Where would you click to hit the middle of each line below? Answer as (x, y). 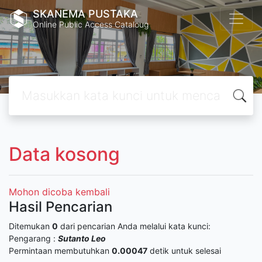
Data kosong (64, 154)
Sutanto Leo (82, 238)
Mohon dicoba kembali (59, 192)
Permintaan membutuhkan (60, 251)
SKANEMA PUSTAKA (85, 14)
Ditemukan (30, 226)
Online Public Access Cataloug (91, 24)
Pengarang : (33, 238)
